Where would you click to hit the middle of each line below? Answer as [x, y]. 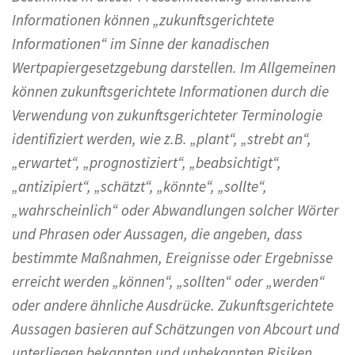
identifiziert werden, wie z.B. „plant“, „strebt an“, [162, 138]
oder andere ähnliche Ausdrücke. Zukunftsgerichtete [173, 305]
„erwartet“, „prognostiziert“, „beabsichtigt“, [147, 162]
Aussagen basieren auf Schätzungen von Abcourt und [176, 328]
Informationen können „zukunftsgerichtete [143, 19]
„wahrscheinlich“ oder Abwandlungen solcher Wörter [176, 210]
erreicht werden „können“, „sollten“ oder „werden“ [168, 281]
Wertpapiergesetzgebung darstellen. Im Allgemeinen [174, 67]
